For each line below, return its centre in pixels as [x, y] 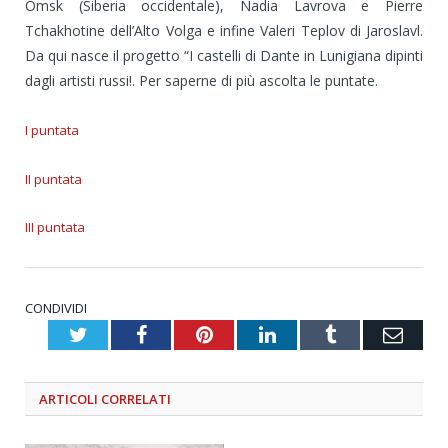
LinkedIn [311, 333]
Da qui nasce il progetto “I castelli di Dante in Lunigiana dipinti [224, 55]
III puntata [55, 226]
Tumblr [364, 333]
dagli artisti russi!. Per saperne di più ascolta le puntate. [201, 80]
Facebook [184, 333]
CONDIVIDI [56, 307]
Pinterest [247, 333]
